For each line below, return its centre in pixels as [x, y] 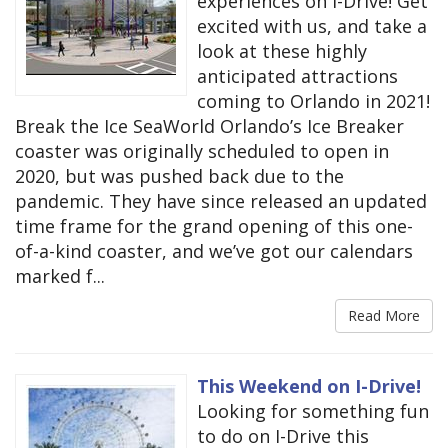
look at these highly [282, 51]
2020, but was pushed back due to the [179, 176]
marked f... [60, 276]
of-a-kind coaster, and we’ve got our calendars [214, 251]
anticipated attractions [297, 76]
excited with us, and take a [312, 26]
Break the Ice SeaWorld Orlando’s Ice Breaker [209, 126]
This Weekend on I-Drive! [309, 386]
